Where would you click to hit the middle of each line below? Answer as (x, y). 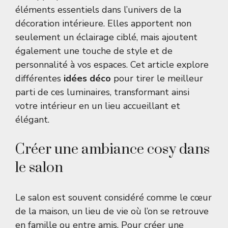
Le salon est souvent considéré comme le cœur (113, 198)
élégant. (32, 120)
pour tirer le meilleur (157, 79)
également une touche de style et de (94, 51)
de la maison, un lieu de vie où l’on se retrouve (112, 211)
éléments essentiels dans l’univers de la (98, 10)
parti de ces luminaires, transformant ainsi (102, 92)
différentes (39, 79)
